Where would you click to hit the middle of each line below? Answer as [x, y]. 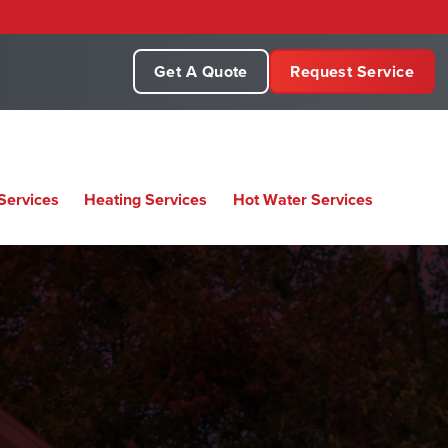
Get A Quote [200, 71]
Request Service [352, 71]
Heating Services [146, 199]
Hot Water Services [302, 199]
